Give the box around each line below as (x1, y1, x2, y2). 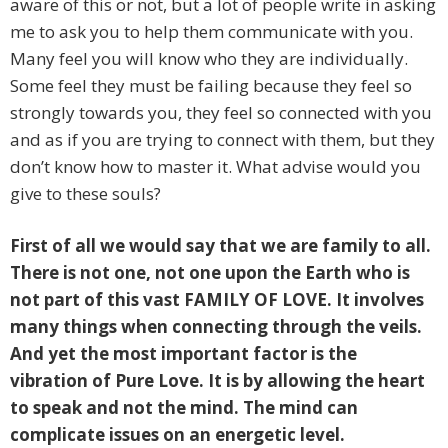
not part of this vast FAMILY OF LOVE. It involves (10, 288, 424, 312)
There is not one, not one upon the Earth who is (10, 261, 410, 285)
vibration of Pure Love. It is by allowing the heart (10, 369, 425, 393)
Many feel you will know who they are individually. (10, 47, 408, 71)
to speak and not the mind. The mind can (10, 396, 358, 420)
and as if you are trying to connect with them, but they (10, 128, 435, 152)
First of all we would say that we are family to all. (10, 234, 431, 258)
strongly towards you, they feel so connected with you (10, 101, 432, 125)
